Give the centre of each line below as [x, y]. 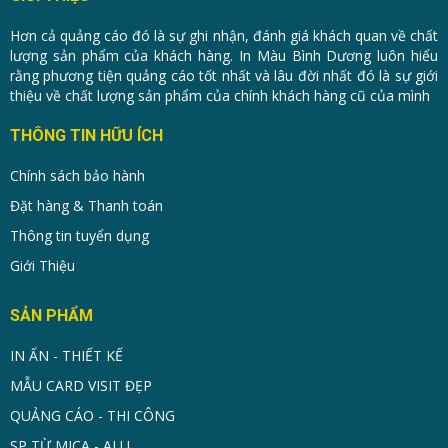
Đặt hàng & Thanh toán [86, 206]
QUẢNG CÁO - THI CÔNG [92, 416]
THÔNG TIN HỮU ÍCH [86, 136]
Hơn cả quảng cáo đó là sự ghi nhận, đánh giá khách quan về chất [224, 36]
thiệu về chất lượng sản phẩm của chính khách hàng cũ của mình [220, 96]
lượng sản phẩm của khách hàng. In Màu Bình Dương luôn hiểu [224, 56]
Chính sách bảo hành [77, 176]
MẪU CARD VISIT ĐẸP [81, 386]
